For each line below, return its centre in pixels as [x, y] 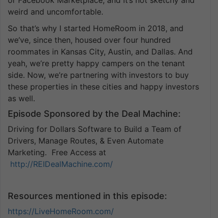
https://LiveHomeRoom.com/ [61, 211]
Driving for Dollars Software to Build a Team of [95, 129]
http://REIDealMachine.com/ [62, 164]
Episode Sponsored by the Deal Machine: [94, 113]
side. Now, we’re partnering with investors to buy [98, 75]
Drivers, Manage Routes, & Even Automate [86, 140]
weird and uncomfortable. [55, 11]
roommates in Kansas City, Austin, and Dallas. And [100, 51]
